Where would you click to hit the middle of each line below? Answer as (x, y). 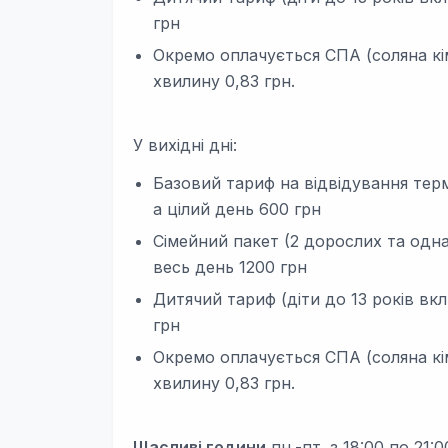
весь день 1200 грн (230, 267)
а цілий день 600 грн (237, 209)
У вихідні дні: (185, 145)
